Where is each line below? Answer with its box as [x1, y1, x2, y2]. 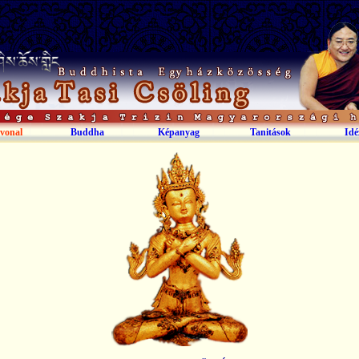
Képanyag [158, 127, 200, 138]
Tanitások [249, 127, 291, 138]
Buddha [71, 127, 104, 138]
